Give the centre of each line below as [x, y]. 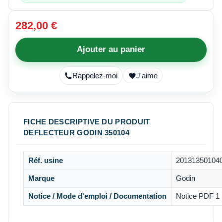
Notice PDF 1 [197, 196]
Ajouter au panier [111, 50]
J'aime [147, 76]
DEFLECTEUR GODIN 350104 [76, 133]
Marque [41, 179]
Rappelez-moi [95, 76]
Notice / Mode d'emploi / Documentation [97, 196]
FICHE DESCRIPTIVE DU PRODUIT [87, 122]
